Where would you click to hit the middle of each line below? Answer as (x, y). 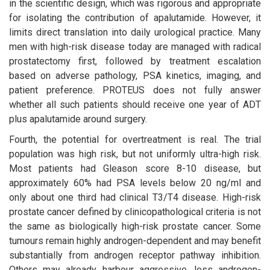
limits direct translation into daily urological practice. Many (135, 32)
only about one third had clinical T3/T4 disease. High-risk (135, 197)
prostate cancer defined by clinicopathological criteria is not (135, 212)
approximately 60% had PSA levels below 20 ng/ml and (135, 183)
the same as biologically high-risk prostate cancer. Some (135, 226)
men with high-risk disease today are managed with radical (135, 46)
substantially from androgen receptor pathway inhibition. (135, 255)
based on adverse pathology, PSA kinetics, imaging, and (135, 75)
